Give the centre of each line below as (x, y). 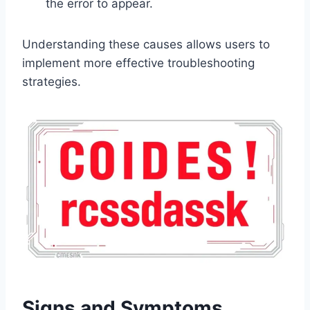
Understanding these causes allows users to (146, 45)
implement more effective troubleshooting (138, 63)
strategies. (52, 82)
